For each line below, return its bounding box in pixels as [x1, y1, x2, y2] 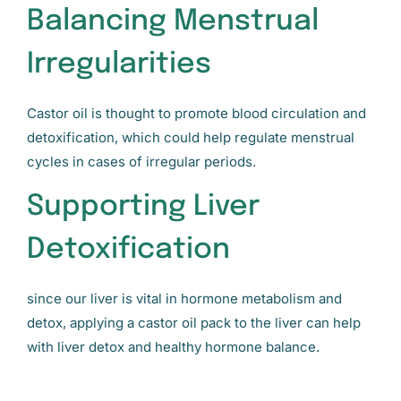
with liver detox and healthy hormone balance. [27, 338, 320, 356]
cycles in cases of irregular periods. [27, 152, 256, 170]
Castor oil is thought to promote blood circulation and [27, 104, 366, 122]
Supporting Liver [27, 192, 260, 223]
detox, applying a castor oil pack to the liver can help [27, 314, 361, 332]
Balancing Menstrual [27, 6, 319, 37]
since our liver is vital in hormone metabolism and [27, 290, 342, 308]
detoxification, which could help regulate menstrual [27, 128, 354, 146]
